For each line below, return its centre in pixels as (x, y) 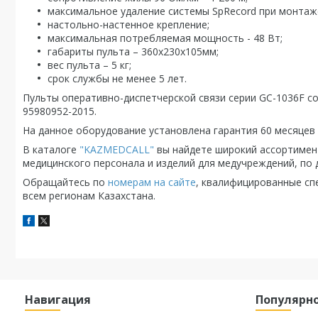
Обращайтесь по (65, 182)
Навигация (58, 300)
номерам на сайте (152, 182)
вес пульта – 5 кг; (89, 65)
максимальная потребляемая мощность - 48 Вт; (165, 38)
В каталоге (51, 149)
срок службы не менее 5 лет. (117, 78)
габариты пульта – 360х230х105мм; (133, 51)
